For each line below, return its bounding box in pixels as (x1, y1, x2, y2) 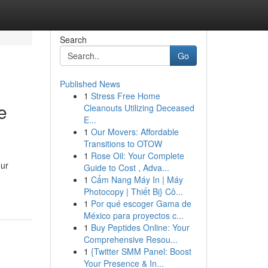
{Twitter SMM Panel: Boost (90, 245, 191, 257)
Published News (59, 78, 120, 90)
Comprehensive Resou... (83, 233, 178, 245)
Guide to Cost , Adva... (83, 162, 169, 173)
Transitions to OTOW (83, 138, 162, 150)
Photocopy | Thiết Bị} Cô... (83, 185, 183, 197)
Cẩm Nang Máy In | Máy (90, 173, 183, 185)
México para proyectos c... (83, 209, 184, 221)
